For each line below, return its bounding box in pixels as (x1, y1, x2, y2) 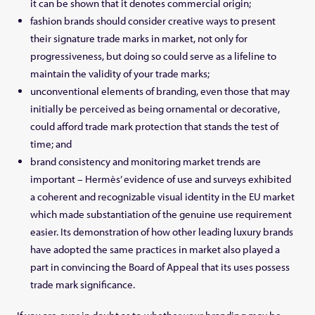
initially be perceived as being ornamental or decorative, (30, 101, 281, 115)
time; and (30, 136, 72, 150)
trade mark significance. (30, 277, 136, 291)
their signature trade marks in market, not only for (30, 31, 248, 45)
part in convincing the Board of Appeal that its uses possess (30, 259, 290, 274)
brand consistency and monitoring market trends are (30, 154, 262, 168)
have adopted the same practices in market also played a (30, 242, 281, 256)
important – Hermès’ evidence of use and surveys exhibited (30, 172, 292, 186)
